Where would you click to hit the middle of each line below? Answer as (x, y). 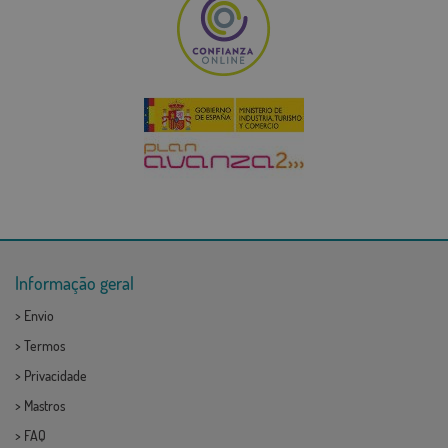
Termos (44, 345)
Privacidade (55, 375)
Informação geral (74, 282)
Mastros (44, 405)
